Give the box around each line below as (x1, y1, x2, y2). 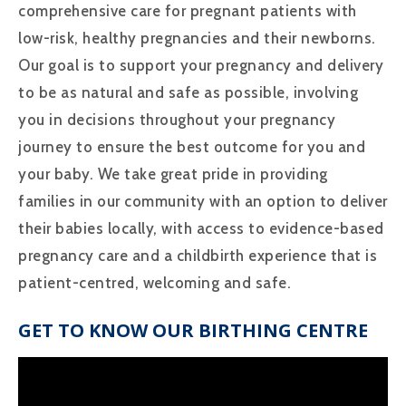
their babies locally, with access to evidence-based (18, 219, 384, 238)
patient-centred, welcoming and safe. (18, 274, 291, 293)
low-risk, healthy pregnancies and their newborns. (18, 29, 380, 48)
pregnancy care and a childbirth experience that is (18, 246, 377, 266)
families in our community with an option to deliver (18, 192, 388, 211)
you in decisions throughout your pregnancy (18, 111, 335, 130)
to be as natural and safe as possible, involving (18, 83, 358, 102)
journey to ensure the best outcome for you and (18, 138, 365, 157)
